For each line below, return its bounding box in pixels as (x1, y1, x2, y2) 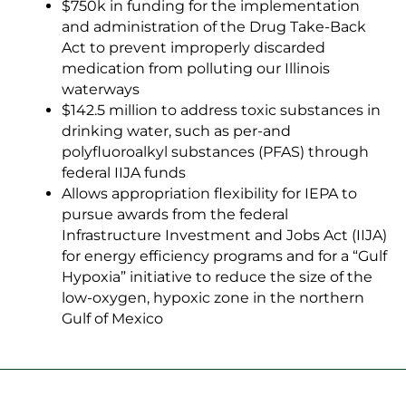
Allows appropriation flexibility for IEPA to (62, 185, 357, 203)
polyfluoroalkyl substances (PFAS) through (62, 143, 369, 161)
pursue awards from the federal (62, 206, 288, 224)
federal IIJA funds (62, 164, 186, 182)
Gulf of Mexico (62, 310, 163, 328)
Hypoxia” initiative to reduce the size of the (62, 268, 372, 286)
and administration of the (62, 18, 249, 36)
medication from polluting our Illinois (62, 60, 330, 78)
